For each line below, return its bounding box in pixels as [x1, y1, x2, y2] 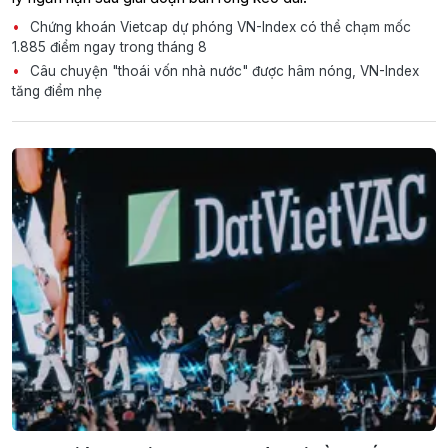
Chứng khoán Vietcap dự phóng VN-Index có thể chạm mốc [26, 19, 411, 36]
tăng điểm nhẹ [12, 83, 102, 100]
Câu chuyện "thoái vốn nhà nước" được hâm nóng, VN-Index [26, 63, 419, 80]
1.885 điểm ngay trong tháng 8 [12, 39, 207, 56]
